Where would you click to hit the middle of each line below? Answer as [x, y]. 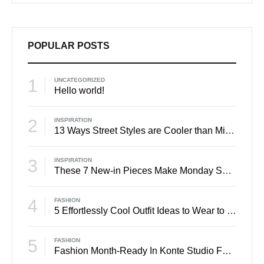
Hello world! [79, 90]
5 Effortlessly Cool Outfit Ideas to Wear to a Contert [232, 210]
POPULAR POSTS [69, 45]
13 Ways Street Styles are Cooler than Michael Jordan [230, 130]
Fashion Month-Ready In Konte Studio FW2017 [227, 250]
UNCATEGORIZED [80, 80]
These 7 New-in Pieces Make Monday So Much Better [227, 170]
